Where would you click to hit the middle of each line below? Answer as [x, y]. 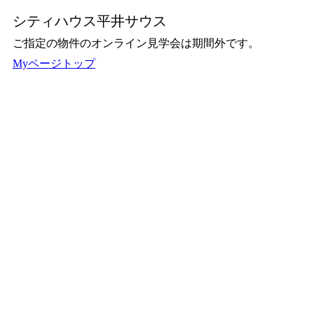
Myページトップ [54, 63]
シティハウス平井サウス [90, 21]
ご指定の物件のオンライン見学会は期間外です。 [136, 43]
